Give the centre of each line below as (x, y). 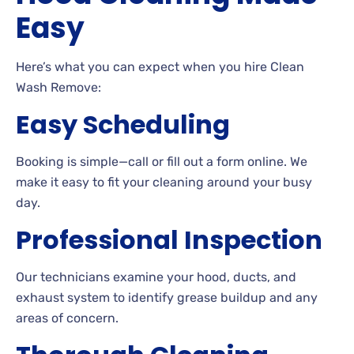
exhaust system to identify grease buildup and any (167, 298)
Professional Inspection (169, 240)
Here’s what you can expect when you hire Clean (160, 67)
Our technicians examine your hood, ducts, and (156, 277)
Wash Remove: (58, 88)
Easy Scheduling (123, 125)
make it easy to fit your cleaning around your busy (164, 183)
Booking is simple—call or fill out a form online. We (162, 162)
